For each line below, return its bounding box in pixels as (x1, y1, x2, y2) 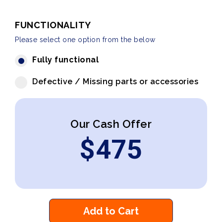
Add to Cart (83, 205, 139, 217)
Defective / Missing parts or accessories (32, 77, 198, 86)
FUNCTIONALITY (15, 20, 91, 30)
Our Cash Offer (70, 117, 152, 130)
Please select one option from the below (15, 36, 156, 44)
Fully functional (32, 55, 99, 64)
